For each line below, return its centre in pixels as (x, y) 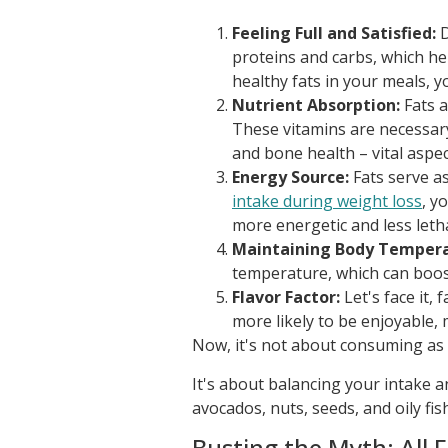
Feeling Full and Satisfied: (334, 33)
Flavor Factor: (286, 297)
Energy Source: (290, 177)
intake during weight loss (327, 201)
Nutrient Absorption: (316, 105)
